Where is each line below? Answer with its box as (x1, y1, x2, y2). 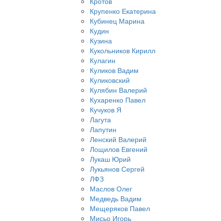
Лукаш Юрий (90, 154, 131, 164)
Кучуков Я (90, 105, 121, 115)
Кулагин (90, 55, 115, 66)
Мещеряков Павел (90, 203, 150, 214)
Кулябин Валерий (90, 85, 147, 95)
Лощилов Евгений (90, 144, 147, 154)
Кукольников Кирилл (90, 45, 155, 56)
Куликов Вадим (90, 65, 139, 75)
